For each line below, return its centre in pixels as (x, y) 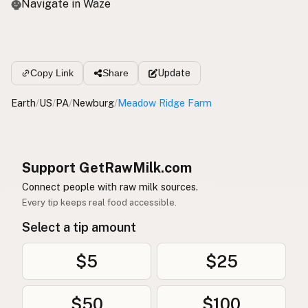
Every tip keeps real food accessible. (99, 203)
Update (174, 73)
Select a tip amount (79, 228)
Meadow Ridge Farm (165, 103)
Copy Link (52, 73)
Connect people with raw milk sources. (110, 186)
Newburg (93, 103)
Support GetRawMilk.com (107, 168)
